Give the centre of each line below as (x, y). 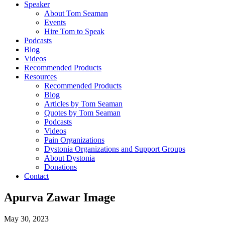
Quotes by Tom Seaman (82, 113)
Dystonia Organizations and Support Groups (115, 149)
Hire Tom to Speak (74, 31)
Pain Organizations (74, 140)
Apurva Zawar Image (60, 197)
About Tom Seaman (76, 13)
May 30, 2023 (26, 218)
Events (55, 22)
